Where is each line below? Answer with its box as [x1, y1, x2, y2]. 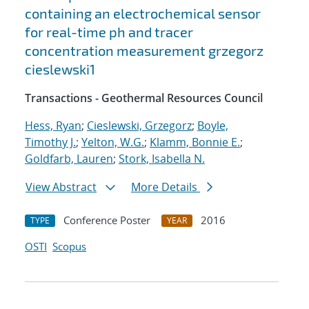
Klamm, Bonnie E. [150, 134, 240, 150]
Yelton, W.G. [81, 134, 144, 150]
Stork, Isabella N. [119, 151, 205, 167]
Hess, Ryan [25, 118, 81, 134]
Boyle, [197, 118, 228, 134]
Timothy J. [25, 134, 76, 150]
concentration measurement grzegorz [25, 42, 263, 59]
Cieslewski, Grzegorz [87, 118, 192, 134]
